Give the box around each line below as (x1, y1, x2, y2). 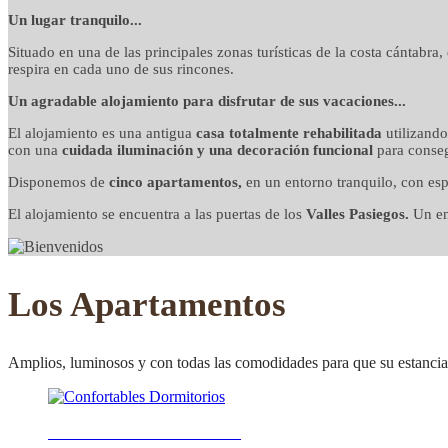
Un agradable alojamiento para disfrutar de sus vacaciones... (8, 92, 406, 109)
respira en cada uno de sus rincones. (8, 60, 234, 77)
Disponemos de (8, 173, 105, 190)
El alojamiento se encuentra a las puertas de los (8, 205, 306, 222)
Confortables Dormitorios (48, 422, 241, 442)
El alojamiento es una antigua (8, 124, 192, 141)
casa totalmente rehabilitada (192, 124, 382, 141)
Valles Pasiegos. (306, 205, 409, 222)
